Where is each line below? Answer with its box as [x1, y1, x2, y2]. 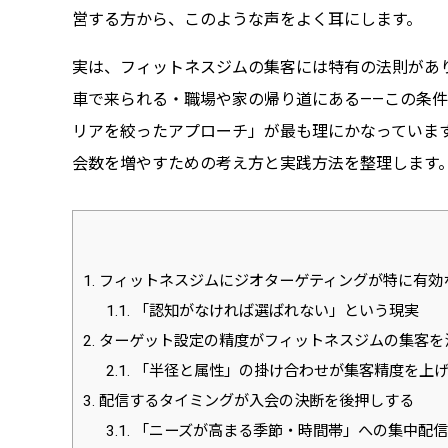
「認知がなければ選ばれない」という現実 [129, 302, 419, 321]
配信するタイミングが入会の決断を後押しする [95, 392, 414, 411]
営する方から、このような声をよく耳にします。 [72, 9, 422, 29]
